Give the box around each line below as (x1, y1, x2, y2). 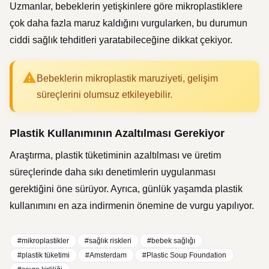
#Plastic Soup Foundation (142, 252, 226, 259)
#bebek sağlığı (147, 237, 195, 244)
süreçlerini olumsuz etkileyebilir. (37, 89, 172, 100)
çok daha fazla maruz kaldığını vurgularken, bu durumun (10, 18, 247, 28)
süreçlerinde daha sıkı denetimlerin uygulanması (10, 167, 216, 177)
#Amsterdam (85, 252, 127, 259)
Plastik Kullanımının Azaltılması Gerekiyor (10, 127, 225, 139)
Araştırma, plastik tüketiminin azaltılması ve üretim (10, 150, 221, 160)
